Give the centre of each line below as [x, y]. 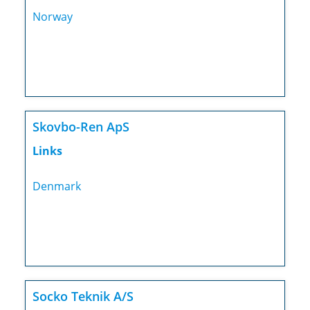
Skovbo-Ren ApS [81, 127]
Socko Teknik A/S [83, 297]
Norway [52, 17]
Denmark [56, 186]
